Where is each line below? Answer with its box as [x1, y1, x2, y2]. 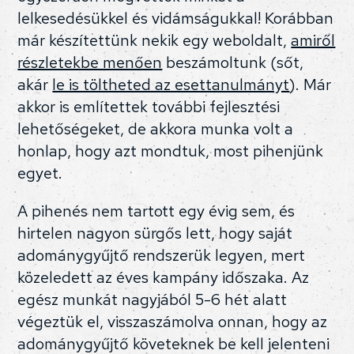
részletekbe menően [17, 52, 163, 73]
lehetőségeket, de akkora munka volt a [17, 119, 294, 140]
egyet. [17, 163, 63, 184]
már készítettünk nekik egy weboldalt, [17, 30, 292, 51]
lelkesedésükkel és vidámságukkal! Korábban [17, 8, 334, 29]
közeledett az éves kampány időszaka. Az [17, 267, 310, 288]
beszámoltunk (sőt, [162, 52, 304, 73]
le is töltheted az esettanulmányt [52, 74, 290, 96]
